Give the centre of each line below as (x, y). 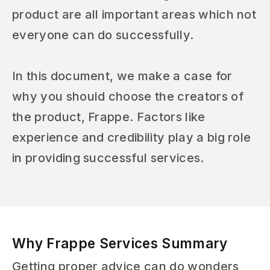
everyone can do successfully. (103, 35)
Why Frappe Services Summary (120, 243)
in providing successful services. (108, 158)
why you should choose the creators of (128, 96)
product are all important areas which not (134, 14)
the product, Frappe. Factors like (109, 117)
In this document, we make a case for (122, 76)
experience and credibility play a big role (132, 137)
